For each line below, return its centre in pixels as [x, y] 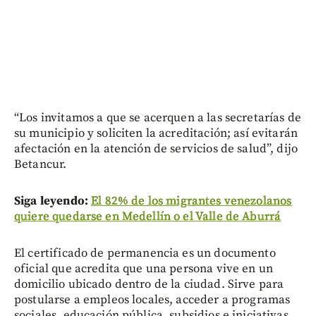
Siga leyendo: [53, 201]
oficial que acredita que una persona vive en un [144, 268]
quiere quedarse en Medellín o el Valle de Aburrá [148, 216]
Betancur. [41, 164]
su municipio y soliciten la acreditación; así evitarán [156, 133]
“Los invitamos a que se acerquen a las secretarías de [158, 117]
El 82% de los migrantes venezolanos [192, 201]
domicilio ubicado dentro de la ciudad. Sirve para [149, 284]
